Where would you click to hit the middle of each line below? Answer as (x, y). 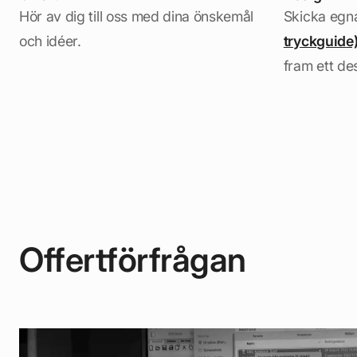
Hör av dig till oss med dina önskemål (137, 16)
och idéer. (50, 41)
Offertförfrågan (133, 260)
